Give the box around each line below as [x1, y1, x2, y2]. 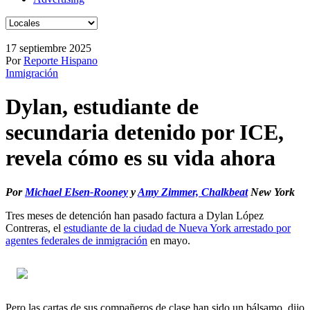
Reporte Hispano [24, 55, 98, 66]
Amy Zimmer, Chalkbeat [138, 185, 248, 198]
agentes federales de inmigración [6, 234, 147, 246]
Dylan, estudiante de [6, 94, 199, 120]
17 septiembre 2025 [6, 42, 91, 54]
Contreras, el [6, 221, 64, 234]
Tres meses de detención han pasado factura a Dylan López [6, 209, 264, 221]
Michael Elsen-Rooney [25, 185, 128, 198]
